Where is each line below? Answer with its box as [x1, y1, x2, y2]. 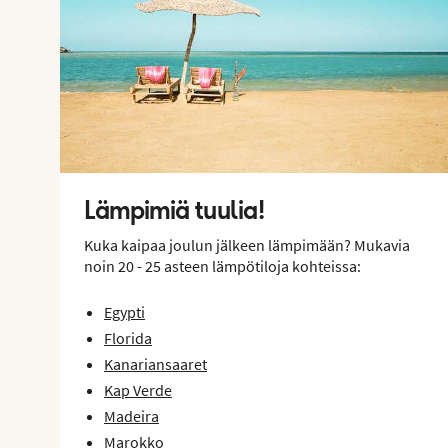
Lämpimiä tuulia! [84, 194, 265, 225]
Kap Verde [104, 379, 172, 400]
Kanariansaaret [104, 353, 207, 374]
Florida [104, 327, 152, 348]
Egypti [104, 301, 145, 322]
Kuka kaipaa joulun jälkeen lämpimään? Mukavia [84, 234, 410, 255]
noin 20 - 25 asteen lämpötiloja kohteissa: [84, 255, 361, 276]
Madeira [104, 405, 159, 426]
